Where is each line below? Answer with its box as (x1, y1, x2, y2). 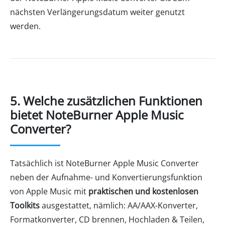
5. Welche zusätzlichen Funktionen (10, 92, 202, 109)
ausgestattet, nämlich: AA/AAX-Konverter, (40, 199, 198, 211)
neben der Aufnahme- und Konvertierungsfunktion (10, 171, 202, 183)
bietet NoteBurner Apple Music (10, 106, 184, 123)
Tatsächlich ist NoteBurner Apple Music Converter (10, 157, 199, 169)
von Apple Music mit (10, 185, 88, 197)
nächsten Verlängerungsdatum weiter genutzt (10, 6, 185, 18)
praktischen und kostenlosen (88, 185, 198, 197)
